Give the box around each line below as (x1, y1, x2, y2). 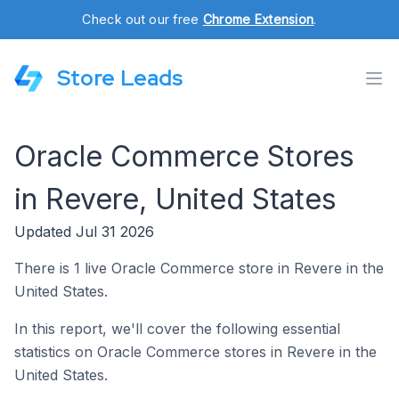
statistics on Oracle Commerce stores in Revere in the (14, 343, 377, 361)
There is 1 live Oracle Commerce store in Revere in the (14, 259, 384, 277)
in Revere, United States (14, 182, 337, 216)
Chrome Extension (202, 12, 314, 27)
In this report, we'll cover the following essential (14, 320, 340, 338)
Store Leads (57, 64, 183, 92)
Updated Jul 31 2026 (14, 223, 154, 240)
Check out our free (82, 12, 203, 27)
